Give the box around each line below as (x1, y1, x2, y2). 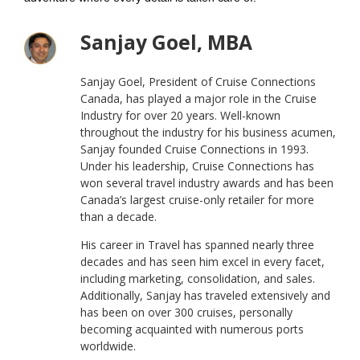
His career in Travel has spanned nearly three (80, 236, 314, 252)
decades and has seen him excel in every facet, (80, 253, 325, 269)
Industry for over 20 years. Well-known (80, 107, 280, 123)
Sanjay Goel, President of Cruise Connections (80, 73, 316, 89)
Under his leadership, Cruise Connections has (80, 157, 314, 174)
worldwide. (80, 337, 136, 354)
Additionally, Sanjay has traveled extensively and (80, 287, 330, 303)
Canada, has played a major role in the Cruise (80, 90, 317, 106)
